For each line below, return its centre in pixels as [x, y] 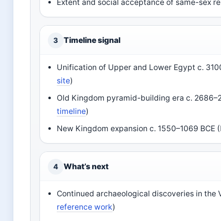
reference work [85, 207]
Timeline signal [92, 40]
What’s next [86, 167]
